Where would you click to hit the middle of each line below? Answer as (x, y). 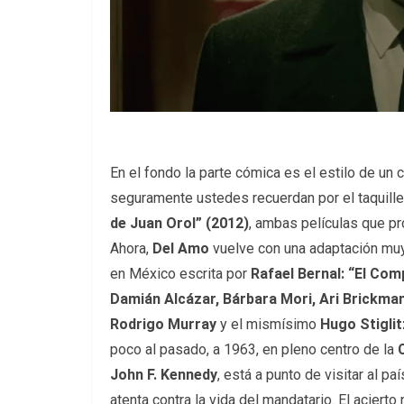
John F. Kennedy (164, 374)
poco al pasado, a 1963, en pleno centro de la (254, 349)
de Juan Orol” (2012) (179, 223)
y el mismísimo (268, 324)
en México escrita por (180, 273)
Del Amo (181, 248)
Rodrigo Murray (163, 324)
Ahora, (131, 248)
